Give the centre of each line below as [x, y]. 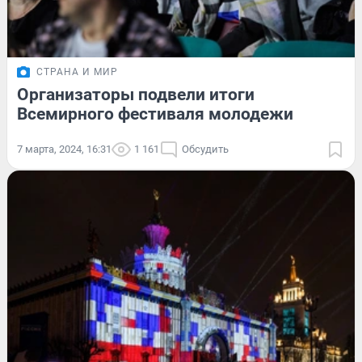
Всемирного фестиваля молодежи [155, 114]
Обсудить [205, 149]
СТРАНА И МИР [77, 72]
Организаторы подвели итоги [136, 94]
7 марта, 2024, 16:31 [64, 149]
